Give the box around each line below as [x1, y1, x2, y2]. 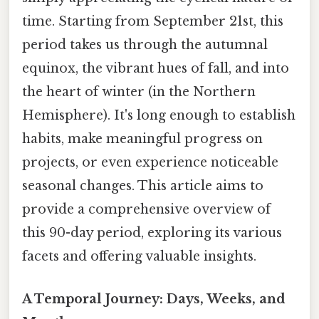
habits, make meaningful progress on [22, 131, 263, 147]
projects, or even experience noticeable [22, 155, 278, 171]
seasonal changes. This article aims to [22, 178, 263, 194]
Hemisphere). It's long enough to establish [22, 108, 296, 124]
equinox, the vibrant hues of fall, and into [22, 61, 289, 77]
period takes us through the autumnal [22, 37, 268, 53]
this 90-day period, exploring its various [22, 225, 282, 241]
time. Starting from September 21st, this [22, 14, 283, 30]
